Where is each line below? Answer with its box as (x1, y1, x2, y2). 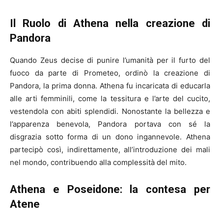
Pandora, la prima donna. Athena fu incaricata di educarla (10, 81, 210, 91)
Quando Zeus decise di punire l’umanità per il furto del (10, 55, 210, 65)
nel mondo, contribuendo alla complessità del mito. (10, 158, 187, 167)
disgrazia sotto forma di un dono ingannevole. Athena (10, 132, 210, 142)
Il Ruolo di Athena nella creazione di (10, 17, 210, 30)
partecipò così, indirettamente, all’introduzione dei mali (10, 145, 210, 155)
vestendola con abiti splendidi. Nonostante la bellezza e (10, 107, 210, 116)
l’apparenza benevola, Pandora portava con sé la (10, 119, 210, 129)
